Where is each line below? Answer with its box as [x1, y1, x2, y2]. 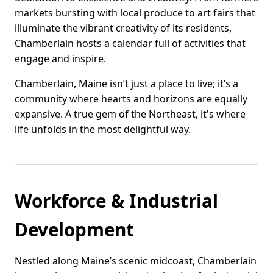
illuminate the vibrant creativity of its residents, [15, 21, 232, 35]
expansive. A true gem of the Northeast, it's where [15, 107, 246, 121]
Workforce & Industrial [15, 188, 218, 214]
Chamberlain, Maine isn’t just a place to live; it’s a [15, 77, 238, 91]
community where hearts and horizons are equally [15, 92, 247, 106]
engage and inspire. [15, 52, 106, 66]
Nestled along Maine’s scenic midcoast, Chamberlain [15, 254, 257, 268]
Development [15, 217, 134, 243]
